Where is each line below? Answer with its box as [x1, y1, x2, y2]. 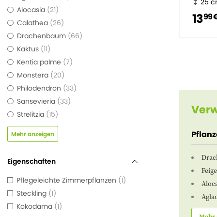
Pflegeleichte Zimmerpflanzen [16, 175, 116, 186]
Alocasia [16, 5, 45, 15]
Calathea [16, 18, 48, 28]
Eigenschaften [7, 156, 56, 167]
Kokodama [16, 201, 52, 212]
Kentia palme [16, 57, 61, 67]
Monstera [16, 70, 48, 80]
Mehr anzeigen [11, 130, 54, 139]
